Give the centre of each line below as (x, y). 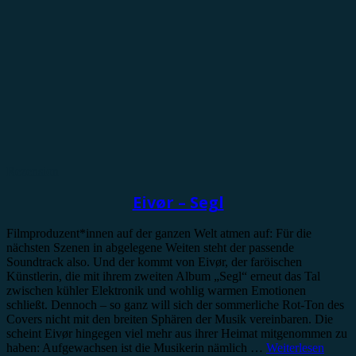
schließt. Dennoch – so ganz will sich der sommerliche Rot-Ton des (175, 304)
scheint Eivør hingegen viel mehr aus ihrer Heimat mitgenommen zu (177, 333)
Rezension (33, 171)
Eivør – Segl (178, 203)
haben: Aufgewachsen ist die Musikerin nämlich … (136, 347)
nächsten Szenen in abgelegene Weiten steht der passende (150, 247)
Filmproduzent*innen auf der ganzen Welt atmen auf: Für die (159, 233)
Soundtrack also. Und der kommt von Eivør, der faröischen (154, 261)
